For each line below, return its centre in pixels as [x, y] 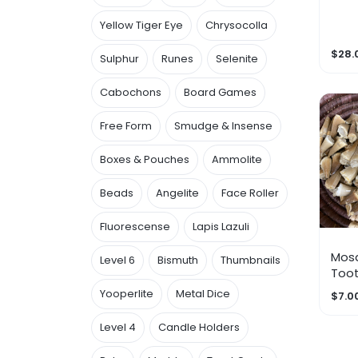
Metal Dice [203, 293]
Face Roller [250, 193]
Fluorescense [135, 226]
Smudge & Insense [223, 125]
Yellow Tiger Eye [141, 25]
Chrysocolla [237, 25]
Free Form [126, 125]
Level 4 [118, 327]
